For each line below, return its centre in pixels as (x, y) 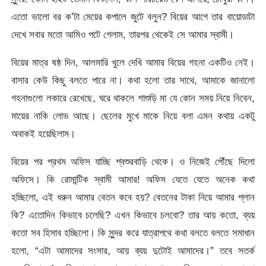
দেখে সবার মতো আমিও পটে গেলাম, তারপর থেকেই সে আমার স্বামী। (123, 34)
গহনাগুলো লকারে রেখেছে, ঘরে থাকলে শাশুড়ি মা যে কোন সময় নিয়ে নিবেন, (133, 98)
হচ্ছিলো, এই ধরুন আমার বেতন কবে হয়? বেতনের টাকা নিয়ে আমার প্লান (133, 197)
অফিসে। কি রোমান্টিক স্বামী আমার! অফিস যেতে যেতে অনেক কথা (133, 180)
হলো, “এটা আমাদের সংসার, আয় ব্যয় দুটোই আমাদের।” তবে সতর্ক (133, 251)
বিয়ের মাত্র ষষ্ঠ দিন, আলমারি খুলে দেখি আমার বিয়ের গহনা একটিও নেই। (133, 62)
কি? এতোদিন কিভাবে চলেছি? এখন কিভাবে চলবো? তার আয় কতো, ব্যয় (133, 215)
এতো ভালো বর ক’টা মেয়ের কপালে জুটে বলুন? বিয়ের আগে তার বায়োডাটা (133, 16)
